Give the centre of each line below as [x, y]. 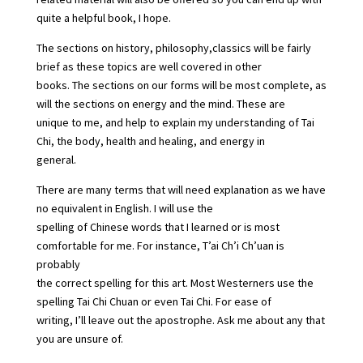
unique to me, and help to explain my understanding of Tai [175, 122]
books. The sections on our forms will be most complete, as [181, 85]
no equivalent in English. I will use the [124, 208]
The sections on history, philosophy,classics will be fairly [173, 47]
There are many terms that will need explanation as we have [181, 189]
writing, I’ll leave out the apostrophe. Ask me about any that [180, 320]
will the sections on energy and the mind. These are [160, 103]
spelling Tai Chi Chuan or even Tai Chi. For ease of [154, 301]
